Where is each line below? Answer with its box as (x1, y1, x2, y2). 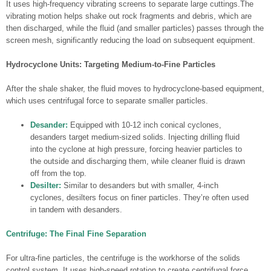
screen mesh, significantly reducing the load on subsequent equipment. (6, 35, 255, 45)
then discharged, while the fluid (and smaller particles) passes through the (6, 23, 264, 33)
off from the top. (30, 168, 87, 178)
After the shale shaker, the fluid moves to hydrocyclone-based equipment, (6, 83, 264, 93)
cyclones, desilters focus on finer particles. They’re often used (30, 192, 249, 202)
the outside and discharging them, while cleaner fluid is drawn (30, 156, 245, 166)
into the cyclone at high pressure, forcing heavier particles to (30, 144, 242, 154)
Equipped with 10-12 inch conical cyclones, (68, 120, 221, 129)
